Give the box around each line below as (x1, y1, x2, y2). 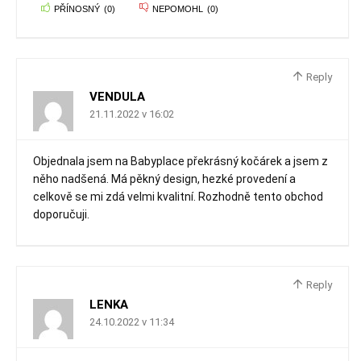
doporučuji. (33, 208, 89, 222)
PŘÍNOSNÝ (54, 4, 100, 15)
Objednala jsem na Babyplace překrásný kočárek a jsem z (33, 155, 328, 168)
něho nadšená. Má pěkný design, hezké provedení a (33, 172, 296, 186)
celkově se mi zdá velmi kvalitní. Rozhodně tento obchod (33, 190, 323, 204)
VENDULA (89, 89, 145, 105)
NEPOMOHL (152, 4, 203, 15)
